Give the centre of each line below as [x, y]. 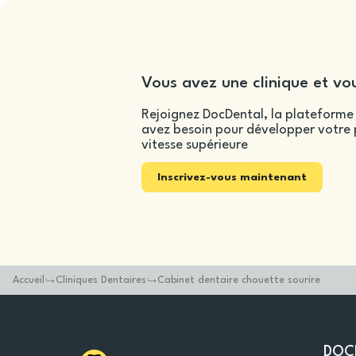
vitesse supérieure [195, 145]
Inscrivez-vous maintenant [232, 177]
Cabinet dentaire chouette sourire [239, 280]
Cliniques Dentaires [101, 280]
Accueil [29, 280]
